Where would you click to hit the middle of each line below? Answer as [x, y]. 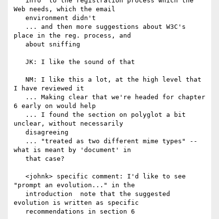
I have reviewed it [49, 88]
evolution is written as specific [76, 203]
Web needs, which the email [65, 9]
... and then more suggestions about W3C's [20, 27]
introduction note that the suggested [20, 194]
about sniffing [20, 44]
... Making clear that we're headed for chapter [20, 97]
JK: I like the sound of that [20, 62]
